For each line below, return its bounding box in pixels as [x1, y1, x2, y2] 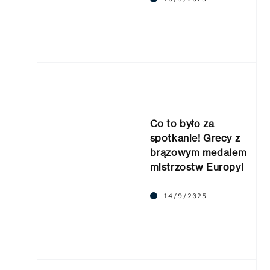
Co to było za [149, 118, 215, 130]
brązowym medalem [149, 146, 247, 159]
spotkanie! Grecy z [149, 132, 240, 145]
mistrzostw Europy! [149, 161, 244, 174]
